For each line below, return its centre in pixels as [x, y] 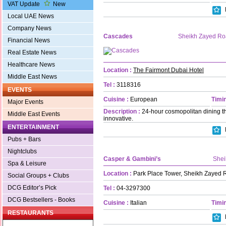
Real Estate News [32, 53]
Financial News [29, 41]
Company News [30, 29]
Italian [138, 203]
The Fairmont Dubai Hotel [168, 70]
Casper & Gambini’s [132, 159]
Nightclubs [22, 152]
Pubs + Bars [24, 139]
